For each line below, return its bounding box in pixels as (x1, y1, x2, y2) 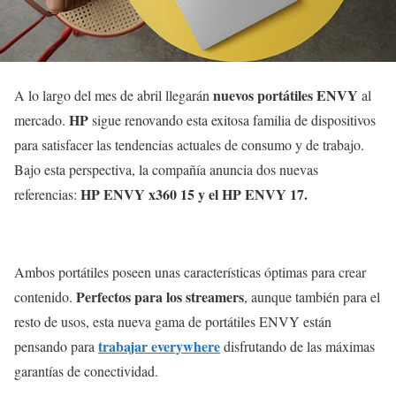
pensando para (14, 336, 98, 355)
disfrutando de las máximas (220, 336, 375, 355)
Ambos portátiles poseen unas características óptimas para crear (14, 262, 366, 281)
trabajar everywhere (98, 335, 220, 356)
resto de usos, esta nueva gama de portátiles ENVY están (14, 311, 331, 331)
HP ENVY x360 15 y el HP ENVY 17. (80, 183, 308, 204)
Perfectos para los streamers (76, 286, 244, 307)
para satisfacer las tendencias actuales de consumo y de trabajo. (14, 134, 364, 154)
